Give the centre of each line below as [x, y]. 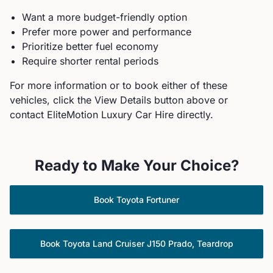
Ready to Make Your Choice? [136, 165]
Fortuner [163, 200]
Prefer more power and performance [107, 32]
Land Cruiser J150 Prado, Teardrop [163, 243]
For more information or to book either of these [119, 85]
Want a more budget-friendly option [105, 17]
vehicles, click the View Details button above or [119, 100]
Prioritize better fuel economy [90, 46]
